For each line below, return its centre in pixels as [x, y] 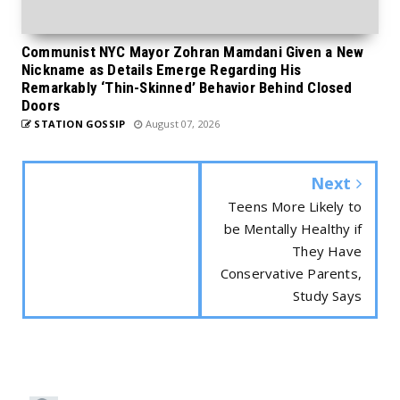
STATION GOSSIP [79, 123]
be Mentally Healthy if [292, 228]
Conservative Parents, [291, 273]
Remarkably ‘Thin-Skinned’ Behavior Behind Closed [187, 87]
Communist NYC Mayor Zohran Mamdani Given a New [193, 51]
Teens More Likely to [295, 206]
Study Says [327, 295]
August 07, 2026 [181, 123]
